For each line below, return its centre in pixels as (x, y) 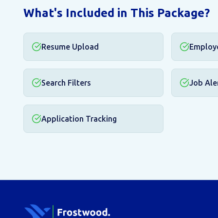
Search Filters (66, 83)
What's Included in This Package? (117, 13)
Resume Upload (70, 47)
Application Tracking (79, 119)
